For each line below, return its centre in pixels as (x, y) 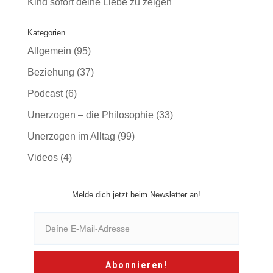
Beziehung (51, 72)
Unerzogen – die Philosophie (90, 115)
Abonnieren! (136, 265)
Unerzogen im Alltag (71, 136)
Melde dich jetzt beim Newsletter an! (136, 195)
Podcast (45, 94)
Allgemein (49, 51)
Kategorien (46, 33)
